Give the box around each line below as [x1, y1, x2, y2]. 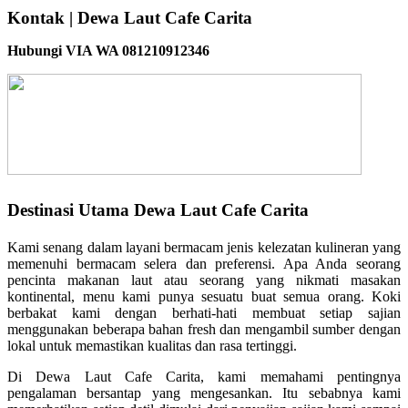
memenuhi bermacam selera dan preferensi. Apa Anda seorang [7, 255, 401, 271]
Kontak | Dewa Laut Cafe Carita [7, 7, 252, 27]
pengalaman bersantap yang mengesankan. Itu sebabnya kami [7, 384, 401, 401]
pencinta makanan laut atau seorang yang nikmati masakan [7, 271, 401, 288]
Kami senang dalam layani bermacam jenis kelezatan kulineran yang [7, 239, 401, 255]
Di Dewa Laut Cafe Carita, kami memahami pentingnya [7, 368, 401, 384]
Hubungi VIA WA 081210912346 [7, 42, 209, 58]
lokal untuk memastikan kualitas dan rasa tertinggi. [7, 337, 297, 353]
